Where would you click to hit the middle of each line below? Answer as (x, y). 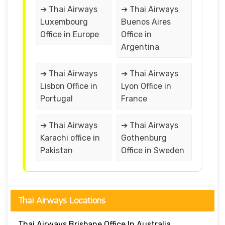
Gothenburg (144, 138)
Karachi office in (70, 138)
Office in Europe (70, 34)
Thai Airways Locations (62, 200)
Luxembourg (64, 22)
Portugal (57, 98)
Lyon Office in (146, 86)
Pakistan (57, 150)
